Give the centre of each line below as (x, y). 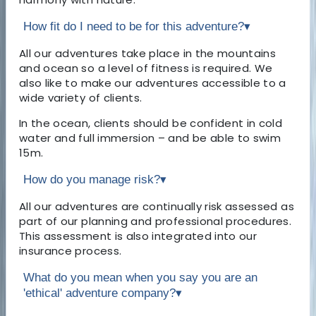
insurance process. (71, 250)
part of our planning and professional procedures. (156, 221)
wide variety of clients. (81, 97)
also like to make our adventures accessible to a (153, 83)
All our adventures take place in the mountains (148, 53)
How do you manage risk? (92, 179)
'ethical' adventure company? (99, 293)
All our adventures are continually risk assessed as (157, 206)
